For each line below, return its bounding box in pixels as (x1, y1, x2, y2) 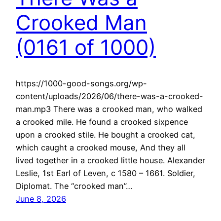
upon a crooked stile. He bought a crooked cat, (16, 129, 195, 140)
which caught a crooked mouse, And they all (16, 142, 185, 152)
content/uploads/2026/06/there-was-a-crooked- (16, 91, 203, 101)
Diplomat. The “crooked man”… (16, 181, 132, 191)
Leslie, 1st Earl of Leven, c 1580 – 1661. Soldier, (16, 168, 195, 178)
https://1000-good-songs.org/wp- (16, 78, 147, 88)
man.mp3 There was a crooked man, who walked (16, 104, 202, 114)
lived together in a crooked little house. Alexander (16, 155, 205, 165)
